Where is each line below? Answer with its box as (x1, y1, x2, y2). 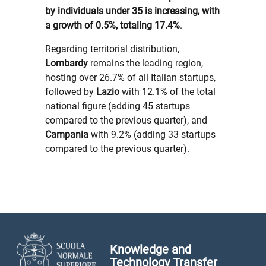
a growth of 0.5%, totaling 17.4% (45, 20, 180, 31)
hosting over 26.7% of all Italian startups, (45, 72, 216, 83)
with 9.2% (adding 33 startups (88, 129, 216, 140)
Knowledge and (109, 242, 191, 256)
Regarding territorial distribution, (45, 43, 179, 55)
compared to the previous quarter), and (45, 115, 207, 126)
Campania (45, 129, 88, 140)
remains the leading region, (88, 58, 203, 69)
